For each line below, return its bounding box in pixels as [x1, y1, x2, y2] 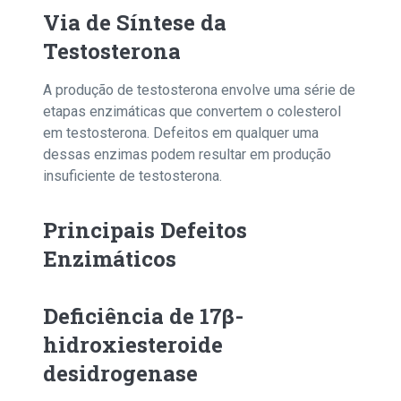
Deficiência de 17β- [43, 302, 243, 330]
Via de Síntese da [43, 8, 226, 37]
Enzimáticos [43, 244, 176, 273]
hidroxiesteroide [43, 330, 223, 359]
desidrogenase [43, 359, 198, 388]
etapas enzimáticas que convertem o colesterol [43, 103, 341, 120]
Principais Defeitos [43, 216, 247, 244]
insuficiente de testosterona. [43, 167, 222, 184]
